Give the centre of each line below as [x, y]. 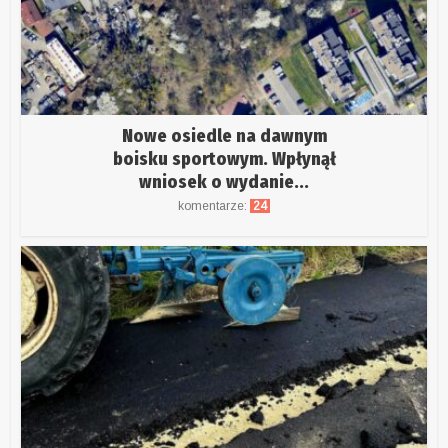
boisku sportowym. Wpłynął [224, 159]
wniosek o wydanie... [224, 182]
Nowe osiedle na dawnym [224, 136]
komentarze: [214, 206]
